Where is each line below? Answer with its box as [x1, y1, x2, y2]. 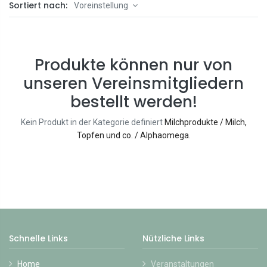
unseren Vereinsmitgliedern [23, 72, 244, 95]
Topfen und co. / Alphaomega [76, 131, 189, 141]
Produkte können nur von [35, 54, 232, 76]
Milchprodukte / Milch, [164, 117, 247, 128]
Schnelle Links [9, 232, 68, 245]
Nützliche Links [142, 232, 204, 245]
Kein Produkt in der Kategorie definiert [20, 117, 164, 128]
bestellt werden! [70, 91, 197, 113]
